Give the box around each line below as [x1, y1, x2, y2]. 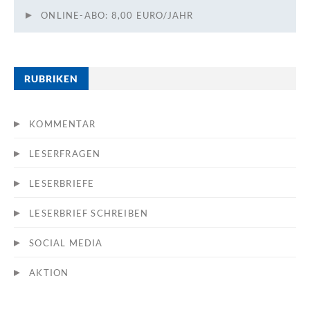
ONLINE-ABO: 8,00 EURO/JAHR [41, 10, 194, 21]
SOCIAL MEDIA [29, 237, 103, 249]
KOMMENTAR [29, 118, 95, 130]
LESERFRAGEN [29, 148, 101, 160]
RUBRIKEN [24, 73, 79, 85]
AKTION [29, 267, 69, 279]
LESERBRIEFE [29, 178, 95, 190]
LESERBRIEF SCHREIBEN [29, 208, 149, 219]
